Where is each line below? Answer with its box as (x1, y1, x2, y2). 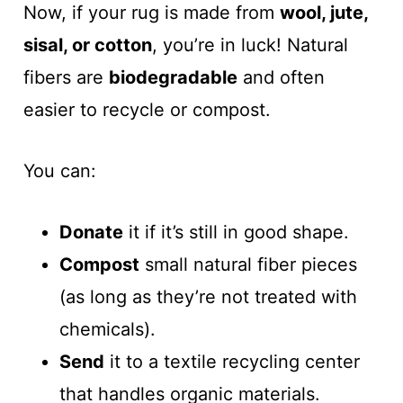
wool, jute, (279, 2, 368, 23)
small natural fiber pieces (139, 254, 357, 275)
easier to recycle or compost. (22, 99, 271, 121)
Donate (58, 221, 123, 243)
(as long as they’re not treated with (58, 286, 357, 308)
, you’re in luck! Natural (151, 34, 348, 56)
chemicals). (58, 318, 156, 340)
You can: (22, 160, 96, 182)
